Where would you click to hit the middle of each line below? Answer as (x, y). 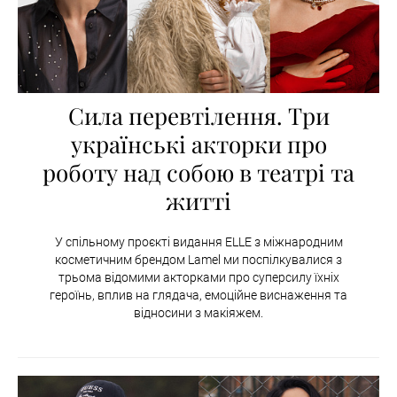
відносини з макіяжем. (198, 312)
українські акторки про (198, 144)
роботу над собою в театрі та (198, 172)
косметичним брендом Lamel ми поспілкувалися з (198, 259)
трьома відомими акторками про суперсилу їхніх (198, 277)
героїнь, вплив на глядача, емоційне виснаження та (198, 295)
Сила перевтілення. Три (198, 115)
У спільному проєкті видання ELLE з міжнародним (198, 241)
